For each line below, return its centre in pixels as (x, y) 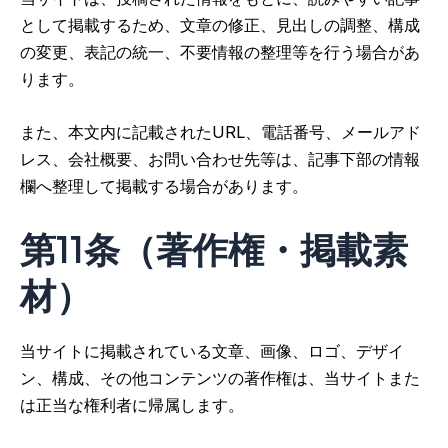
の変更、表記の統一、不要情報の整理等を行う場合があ (220, 51)
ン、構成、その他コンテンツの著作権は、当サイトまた (220, 378)
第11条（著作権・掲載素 (214, 249)
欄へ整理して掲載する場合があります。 (164, 186)
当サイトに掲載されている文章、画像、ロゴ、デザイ (212, 351)
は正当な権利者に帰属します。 (132, 405)
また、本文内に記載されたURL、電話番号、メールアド (220, 132)
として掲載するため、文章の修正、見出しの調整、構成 (220, 24)
